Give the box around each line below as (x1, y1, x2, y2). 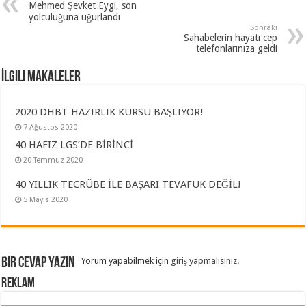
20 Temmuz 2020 (23, 155, 83, 165)
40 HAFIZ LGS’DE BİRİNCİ (15, 138, 134, 151)
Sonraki (249, 23, 277, 32)
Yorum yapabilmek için (81, 255, 171, 266)
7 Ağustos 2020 (23, 122, 78, 132)
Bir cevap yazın (1, 255, 75, 271)
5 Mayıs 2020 (23, 195, 68, 204)
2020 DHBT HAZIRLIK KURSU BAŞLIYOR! (15, 105, 204, 118)
